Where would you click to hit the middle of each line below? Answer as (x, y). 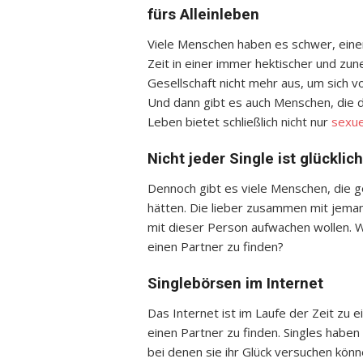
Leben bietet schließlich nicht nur (239, 122)
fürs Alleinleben (203, 15)
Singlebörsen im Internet (235, 284)
